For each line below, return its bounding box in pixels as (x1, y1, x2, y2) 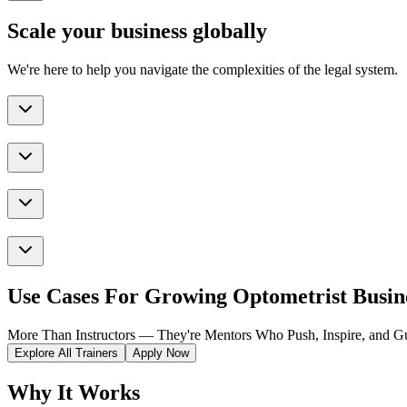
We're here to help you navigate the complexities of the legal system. (7, 62, 398, 78)
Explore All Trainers (15, 345, 118, 360)
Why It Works (7, 380, 140, 404)
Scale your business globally (7, 19, 267, 44)
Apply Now (133, 345, 189, 360)
